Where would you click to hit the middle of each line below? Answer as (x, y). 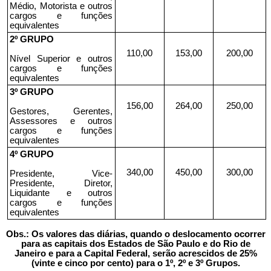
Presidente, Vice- (61, 174)
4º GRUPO (32, 154)
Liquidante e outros (61, 193)
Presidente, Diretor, (61, 183)
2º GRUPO (32, 39)
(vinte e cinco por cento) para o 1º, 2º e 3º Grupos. (135, 263)
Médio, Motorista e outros (61, 6)
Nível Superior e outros (61, 59)
